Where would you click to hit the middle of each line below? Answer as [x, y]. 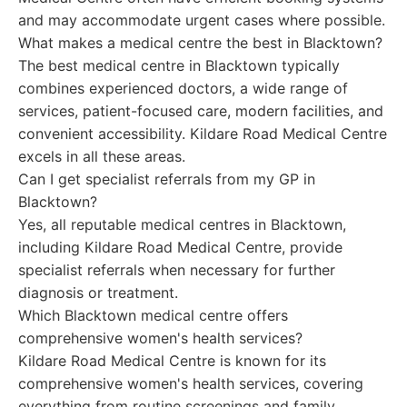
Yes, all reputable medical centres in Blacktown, [182, 224]
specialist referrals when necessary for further [177, 270]
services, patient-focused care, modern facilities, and [201, 111]
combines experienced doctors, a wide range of [183, 88]
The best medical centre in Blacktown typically [179, 65]
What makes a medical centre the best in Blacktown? [200, 43]
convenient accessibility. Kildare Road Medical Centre [203, 134]
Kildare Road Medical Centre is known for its [172, 361]
